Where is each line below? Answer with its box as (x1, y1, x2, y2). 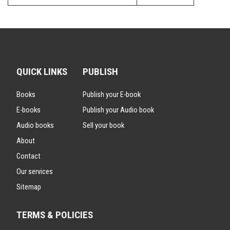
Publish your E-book (83, 90, 141, 100)
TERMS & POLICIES (16, 209, 93, 221)
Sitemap (16, 182, 41, 192)
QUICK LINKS (16, 66, 67, 78)
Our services (16, 167, 53, 177)
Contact (16, 151, 41, 161)
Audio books (16, 121, 54, 130)
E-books (16, 105, 41, 115)
